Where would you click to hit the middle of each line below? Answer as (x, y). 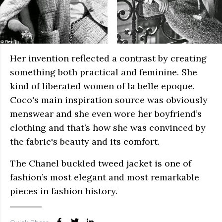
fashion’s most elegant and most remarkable (105, 177)
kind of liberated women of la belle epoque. (102, 86)
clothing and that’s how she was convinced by (108, 128)
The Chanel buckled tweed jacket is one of (101, 164)
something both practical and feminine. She (104, 72)
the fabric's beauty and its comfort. (85, 142)
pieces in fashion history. (64, 191)
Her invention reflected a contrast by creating (108, 58)
